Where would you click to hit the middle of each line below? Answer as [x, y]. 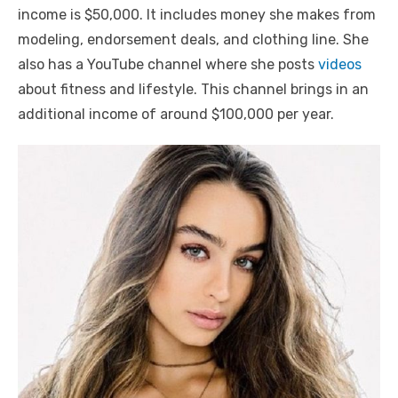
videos [340, 65]
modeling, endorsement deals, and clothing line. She [193, 40]
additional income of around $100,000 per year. [176, 115]
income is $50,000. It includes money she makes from [197, 15]
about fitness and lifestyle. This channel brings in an [193, 90]
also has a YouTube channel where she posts [168, 65]
